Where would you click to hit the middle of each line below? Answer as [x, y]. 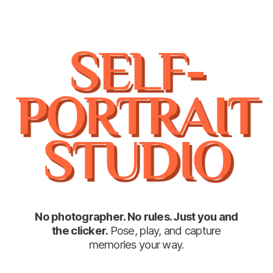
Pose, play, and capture [165, 231]
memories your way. [136, 245]
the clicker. [80, 231]
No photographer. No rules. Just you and [136, 217]
